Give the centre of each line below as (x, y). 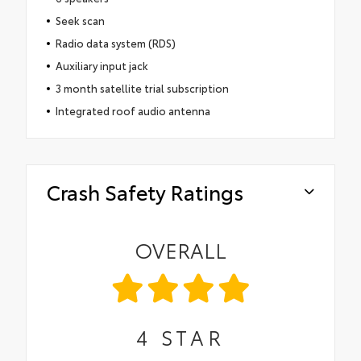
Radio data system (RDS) (115, 42)
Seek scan (80, 20)
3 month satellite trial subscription (142, 87)
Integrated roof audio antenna (133, 110)
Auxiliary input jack (102, 65)
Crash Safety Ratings (145, 191)
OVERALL (180, 249)
